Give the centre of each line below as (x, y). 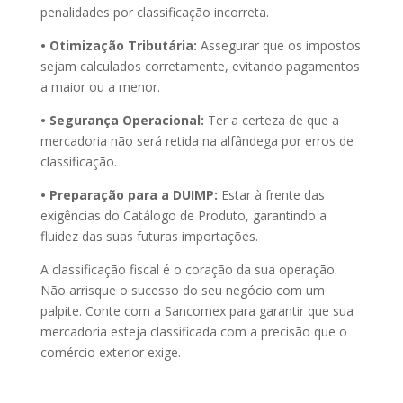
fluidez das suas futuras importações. (149, 237)
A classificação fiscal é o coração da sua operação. (188, 270)
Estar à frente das (271, 195)
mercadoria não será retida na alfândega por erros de (197, 141)
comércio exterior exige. (110, 353)
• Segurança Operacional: (122, 121)
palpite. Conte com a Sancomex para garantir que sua (197, 311)
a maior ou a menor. (100, 87)
